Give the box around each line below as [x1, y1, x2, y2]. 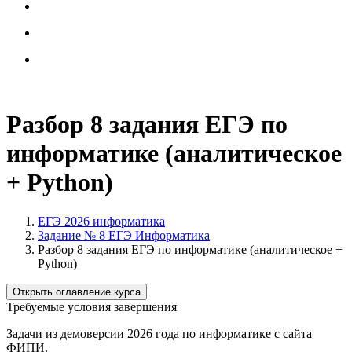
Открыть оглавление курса [13, 285, 141, 298]
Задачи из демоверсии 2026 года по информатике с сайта [6, 326, 312, 340]
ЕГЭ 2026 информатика [38, 214, 165, 228]
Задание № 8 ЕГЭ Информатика [38, 228, 210, 242]
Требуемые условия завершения [6, 299, 177, 313]
